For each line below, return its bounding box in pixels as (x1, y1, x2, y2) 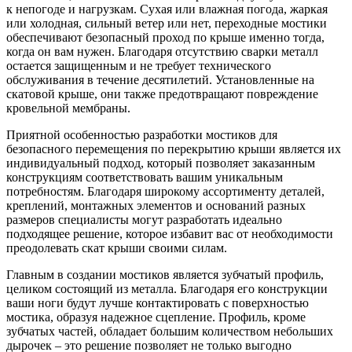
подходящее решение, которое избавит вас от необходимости (6, 226, 333, 240)
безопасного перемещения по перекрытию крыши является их (6, 141, 341, 156)
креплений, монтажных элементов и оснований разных (6, 198, 306, 212)
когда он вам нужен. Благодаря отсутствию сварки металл (6, 44, 318, 58)
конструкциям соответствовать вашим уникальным (6, 170, 283, 184)
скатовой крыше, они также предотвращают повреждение (6, 86, 318, 101)
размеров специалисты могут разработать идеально (6, 212, 282, 226)
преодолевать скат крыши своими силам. (6, 240, 227, 255)
